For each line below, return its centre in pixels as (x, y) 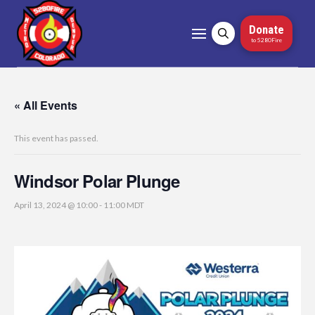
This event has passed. (56, 138)
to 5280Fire (266, 40)
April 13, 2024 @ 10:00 (56, 205)
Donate (266, 30)
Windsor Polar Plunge (97, 181)
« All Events (46, 105)
